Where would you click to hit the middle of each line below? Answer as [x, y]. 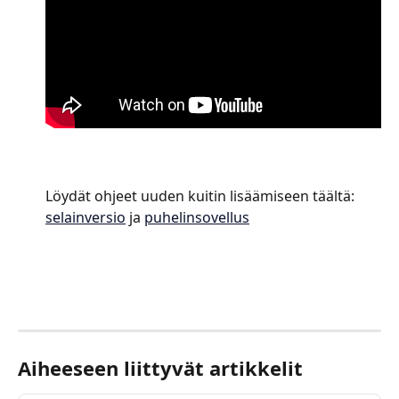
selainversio [85, 218]
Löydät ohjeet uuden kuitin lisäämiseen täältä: [202, 196]
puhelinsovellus [197, 218]
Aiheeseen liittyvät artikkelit [160, 367]
